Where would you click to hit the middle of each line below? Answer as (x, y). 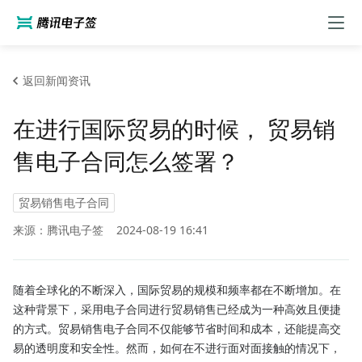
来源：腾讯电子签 (58, 230)
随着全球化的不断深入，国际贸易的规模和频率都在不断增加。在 (177, 289)
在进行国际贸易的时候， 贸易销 (174, 128)
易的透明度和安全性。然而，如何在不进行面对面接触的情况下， (177, 347)
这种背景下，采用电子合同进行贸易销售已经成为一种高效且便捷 (177, 309)
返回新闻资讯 (57, 80)
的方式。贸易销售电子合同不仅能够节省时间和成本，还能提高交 (177, 328)
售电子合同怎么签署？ (126, 161)
